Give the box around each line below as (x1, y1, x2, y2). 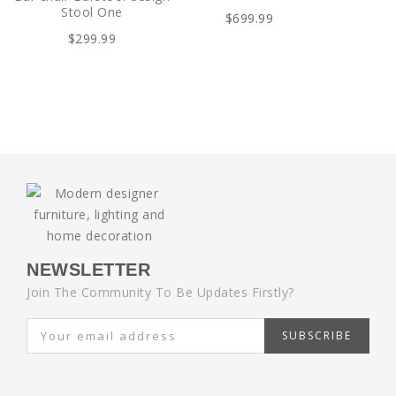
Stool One (61, 4, 123, 20)
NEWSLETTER (27, 260, 150, 279)
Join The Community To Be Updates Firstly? (27, 284, 294, 301)
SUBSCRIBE (282, 328, 352, 343)
